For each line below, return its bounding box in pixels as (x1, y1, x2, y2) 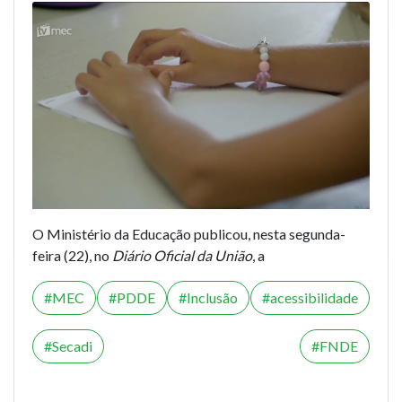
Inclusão (187, 289, 239, 307)
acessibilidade (269, 289, 358, 307)
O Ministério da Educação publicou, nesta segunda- (32, 225, 345, 243)
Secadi (52, 337, 92, 355)
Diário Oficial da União (112, 247, 252, 265)
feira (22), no (32, 247, 112, 265)
